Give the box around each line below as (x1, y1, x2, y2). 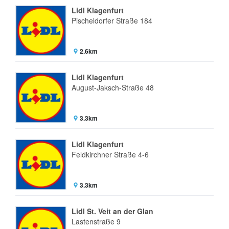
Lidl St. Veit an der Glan (72, 206, 153, 216)
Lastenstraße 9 (72, 216, 121, 226)
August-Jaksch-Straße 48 (72, 82, 154, 93)
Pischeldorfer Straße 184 (72, 15, 152, 26)
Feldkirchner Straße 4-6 (72, 149, 149, 159)
